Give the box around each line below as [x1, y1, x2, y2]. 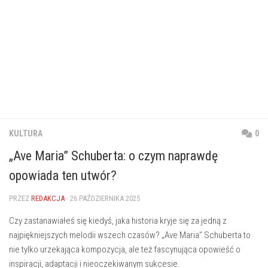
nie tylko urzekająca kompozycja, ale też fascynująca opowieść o [9, 244, 240, 255]
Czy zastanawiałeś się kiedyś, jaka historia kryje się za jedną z [9, 215, 227, 226]
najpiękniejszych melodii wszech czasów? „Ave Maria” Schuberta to [9, 230, 251, 240]
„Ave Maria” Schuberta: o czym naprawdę [9, 148, 218, 163]
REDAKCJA [31, 194, 65, 203]
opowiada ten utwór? [9, 168, 117, 183]
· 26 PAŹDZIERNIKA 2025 [65, 194, 140, 203]
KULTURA [9, 129, 42, 138]
